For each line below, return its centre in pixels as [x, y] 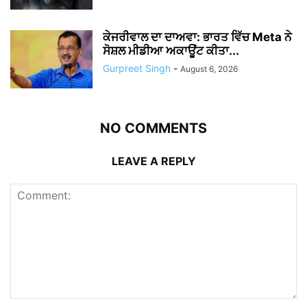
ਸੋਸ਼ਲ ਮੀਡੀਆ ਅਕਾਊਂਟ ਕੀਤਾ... [171, 50]
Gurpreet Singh [137, 68]
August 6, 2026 [209, 69]
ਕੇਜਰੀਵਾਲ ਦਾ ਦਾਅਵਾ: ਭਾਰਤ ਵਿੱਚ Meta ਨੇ [197, 37]
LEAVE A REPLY [153, 161]
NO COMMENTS [153, 128]
